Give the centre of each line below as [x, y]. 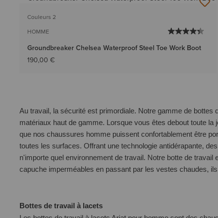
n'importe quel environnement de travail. [83, 157]
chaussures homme [79, 134]
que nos [33, 134]
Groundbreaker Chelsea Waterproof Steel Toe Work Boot [114, 47]
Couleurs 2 [42, 17]
